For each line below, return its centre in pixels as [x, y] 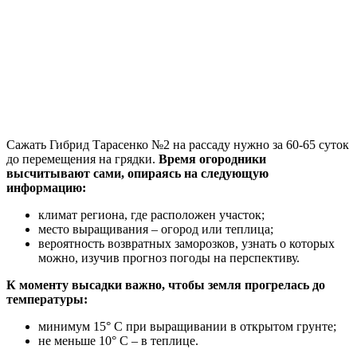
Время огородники [212, 159]
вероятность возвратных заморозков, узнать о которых [186, 244]
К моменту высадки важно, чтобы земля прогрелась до [166, 285]
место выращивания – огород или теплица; [156, 229]
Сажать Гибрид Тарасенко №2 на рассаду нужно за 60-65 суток [178, 145]
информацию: [46, 188]
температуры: [47, 300]
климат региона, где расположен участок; [151, 215]
